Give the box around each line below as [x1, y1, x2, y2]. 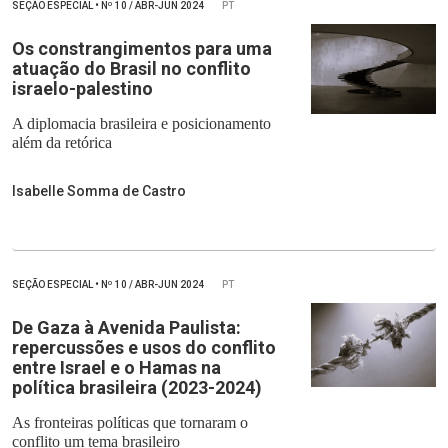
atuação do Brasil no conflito [12, 58, 251, 80]
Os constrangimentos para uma [12, 38, 272, 60]
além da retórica [12, 134, 112, 152]
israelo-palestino [12, 78, 153, 100]
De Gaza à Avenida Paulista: [12, 317, 241, 339]
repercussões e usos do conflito [12, 337, 276, 359]
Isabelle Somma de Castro [12, 183, 186, 200]
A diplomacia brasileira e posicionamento [12, 115, 271, 133]
